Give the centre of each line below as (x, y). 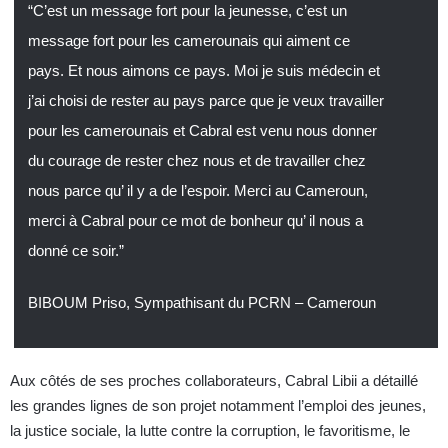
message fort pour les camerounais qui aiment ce (188, 40)
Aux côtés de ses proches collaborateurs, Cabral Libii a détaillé (214, 381)
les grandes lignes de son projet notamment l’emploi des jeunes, (218, 406)
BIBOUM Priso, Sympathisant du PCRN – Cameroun (201, 303)
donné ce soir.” (77, 250)
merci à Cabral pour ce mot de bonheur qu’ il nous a (195, 220)
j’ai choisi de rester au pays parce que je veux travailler (205, 100)
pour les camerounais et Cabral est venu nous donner (202, 130)
